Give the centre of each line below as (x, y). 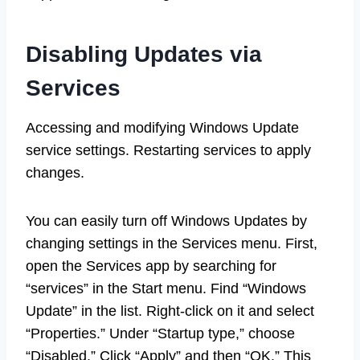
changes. (55, 173)
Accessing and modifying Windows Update (162, 128)
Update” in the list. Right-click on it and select (170, 311)
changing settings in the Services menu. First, (172, 244)
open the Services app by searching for (151, 266)
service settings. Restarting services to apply (168, 151)
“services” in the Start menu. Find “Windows (166, 289)
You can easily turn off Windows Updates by (166, 221)
